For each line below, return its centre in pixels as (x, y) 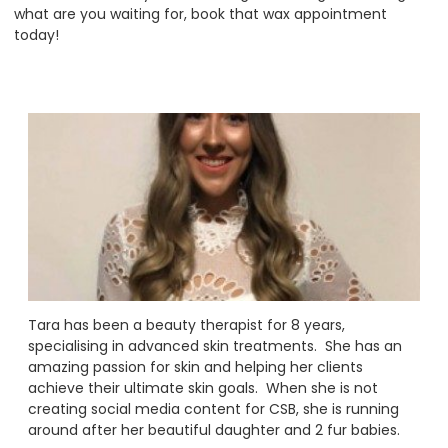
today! (38, 34)
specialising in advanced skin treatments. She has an (215, 345)
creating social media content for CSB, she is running (213, 408)
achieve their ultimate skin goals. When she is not (203, 387)
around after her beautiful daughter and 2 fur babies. (214, 429)
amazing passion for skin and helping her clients (195, 366)
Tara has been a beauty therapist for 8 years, (186, 324)
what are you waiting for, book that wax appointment (200, 13)
